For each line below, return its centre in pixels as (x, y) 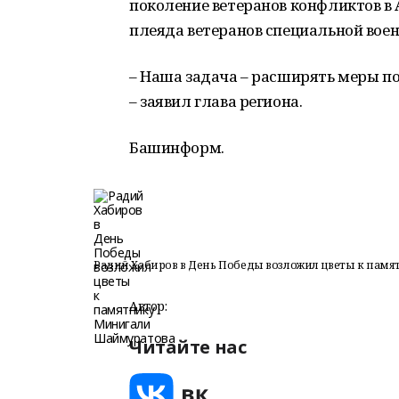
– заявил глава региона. (216, 101)
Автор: (148, 306)
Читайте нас (188, 347)
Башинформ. (179, 147)
